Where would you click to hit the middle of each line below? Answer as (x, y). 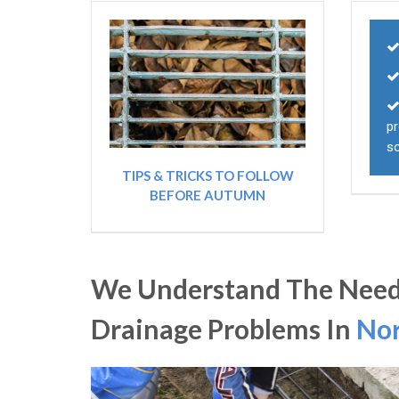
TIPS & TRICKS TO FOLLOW (208, 176)
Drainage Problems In (224, 329)
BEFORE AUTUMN (208, 195)
